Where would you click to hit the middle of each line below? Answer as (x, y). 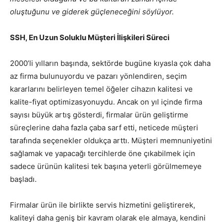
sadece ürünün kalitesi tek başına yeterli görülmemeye (106, 166)
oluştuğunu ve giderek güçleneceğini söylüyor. (92, 11)
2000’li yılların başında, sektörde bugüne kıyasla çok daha (110, 63)
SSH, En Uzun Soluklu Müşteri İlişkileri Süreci (90, 37)
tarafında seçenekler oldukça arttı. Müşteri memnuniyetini (111, 140)
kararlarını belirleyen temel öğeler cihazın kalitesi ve (101, 89)
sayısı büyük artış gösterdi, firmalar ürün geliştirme (99, 114)
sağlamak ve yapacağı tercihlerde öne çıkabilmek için (103, 153)
